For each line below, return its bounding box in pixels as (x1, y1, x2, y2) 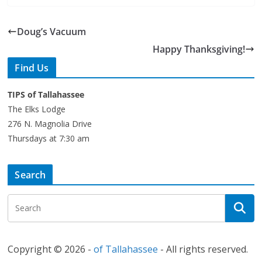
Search (15, 168, 46, 181)
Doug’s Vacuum (17, 25, 87, 38)
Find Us (15, 61, 49, 74)
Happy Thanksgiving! (152, 42, 245, 56)
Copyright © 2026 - (8, 242, 94, 256)
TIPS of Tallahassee (8, 88, 85, 100)
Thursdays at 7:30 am (8, 132, 90, 144)
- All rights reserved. (158, 242, 249, 256)
